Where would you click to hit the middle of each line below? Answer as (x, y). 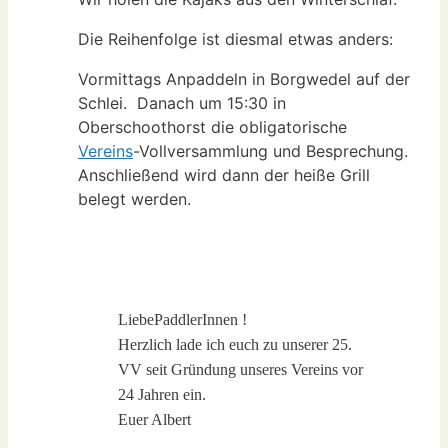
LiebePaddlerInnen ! (182, 320)
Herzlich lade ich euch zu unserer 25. (235, 345)
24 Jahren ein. (162, 395)
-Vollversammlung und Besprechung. (270, 151)
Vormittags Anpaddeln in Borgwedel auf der (244, 79)
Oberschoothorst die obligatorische (212, 127)
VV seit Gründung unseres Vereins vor (240, 370)
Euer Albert (154, 420)
